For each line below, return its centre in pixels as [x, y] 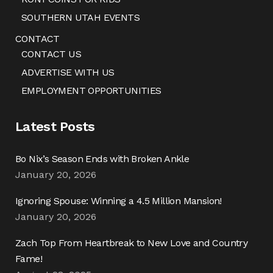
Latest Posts [55, 126]
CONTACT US [51, 54]
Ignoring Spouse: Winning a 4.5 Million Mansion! [119, 201]
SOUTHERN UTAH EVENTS [80, 17]
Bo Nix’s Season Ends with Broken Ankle [102, 159]
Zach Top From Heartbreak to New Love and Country [132, 243]
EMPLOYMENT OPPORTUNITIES [91, 90]
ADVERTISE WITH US [68, 72]
